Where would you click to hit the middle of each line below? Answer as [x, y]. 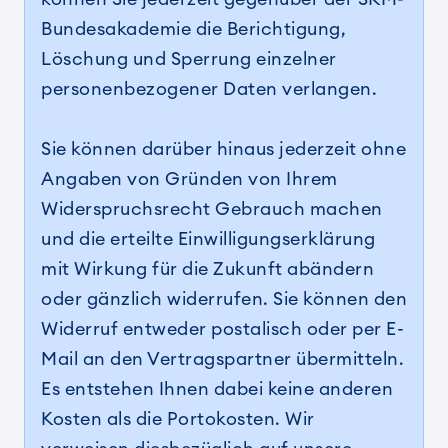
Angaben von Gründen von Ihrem [189, 179]
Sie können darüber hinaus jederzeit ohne [223, 149]
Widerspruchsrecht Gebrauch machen [212, 209]
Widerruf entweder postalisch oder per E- [222, 329]
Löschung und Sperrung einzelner [189, 59]
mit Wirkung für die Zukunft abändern [207, 269]
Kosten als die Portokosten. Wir [178, 419]
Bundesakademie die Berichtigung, [193, 29]
